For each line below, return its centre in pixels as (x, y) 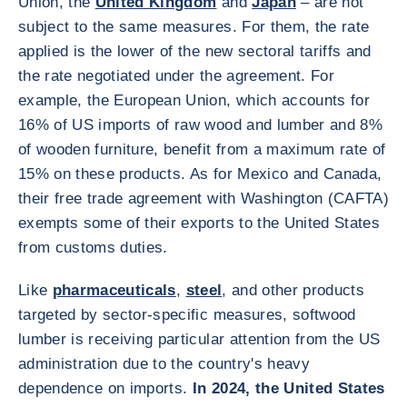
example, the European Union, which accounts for (194, 100)
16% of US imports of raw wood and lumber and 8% (200, 125)
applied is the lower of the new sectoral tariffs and (195, 51)
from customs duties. (93, 248)
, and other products (293, 290)
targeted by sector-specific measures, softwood (187, 315)
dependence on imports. (105, 388)
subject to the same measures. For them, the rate (194, 27)
